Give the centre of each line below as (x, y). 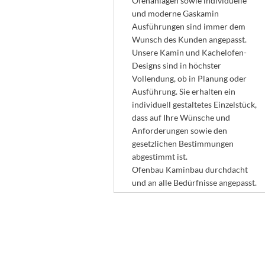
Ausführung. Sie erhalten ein (183, 91)
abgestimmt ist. (159, 156)
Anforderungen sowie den (179, 130)
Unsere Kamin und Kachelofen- (189, 52)
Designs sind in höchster (176, 65)
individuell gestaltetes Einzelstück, (194, 104)
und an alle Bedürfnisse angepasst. (195, 182)
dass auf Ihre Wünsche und (181, 117)
